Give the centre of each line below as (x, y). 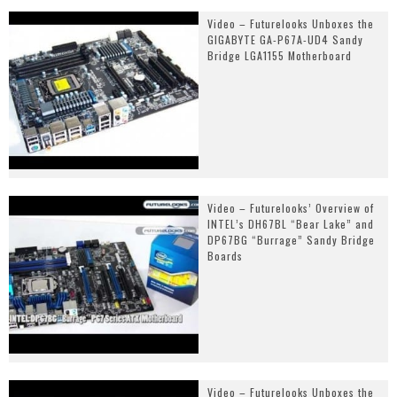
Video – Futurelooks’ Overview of (291, 207)
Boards (225, 255)
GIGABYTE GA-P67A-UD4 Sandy (285, 39)
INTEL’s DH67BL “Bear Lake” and (291, 223)
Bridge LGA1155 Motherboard (280, 55)
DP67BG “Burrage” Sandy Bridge (291, 239)
